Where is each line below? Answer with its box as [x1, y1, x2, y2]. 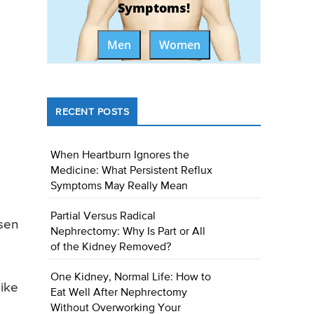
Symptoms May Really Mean [50, 181, 189, 193]
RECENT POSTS [55, 107, 130, 118]
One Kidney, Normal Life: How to [50, 272, 212, 284]
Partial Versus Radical [50, 211, 156, 223]
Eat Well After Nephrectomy [50, 287, 188, 299]
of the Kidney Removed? [50, 242, 172, 254]
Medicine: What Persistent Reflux [50, 165, 213, 177]
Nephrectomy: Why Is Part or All [50, 226, 206, 238]
